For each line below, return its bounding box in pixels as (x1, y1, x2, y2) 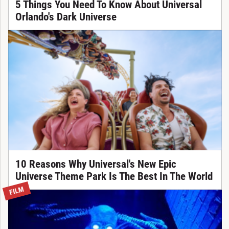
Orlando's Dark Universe (15, 10, 117, 23)
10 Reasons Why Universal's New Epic (15, 157, 176, 170)
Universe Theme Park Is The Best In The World (15, 170, 213, 182)
